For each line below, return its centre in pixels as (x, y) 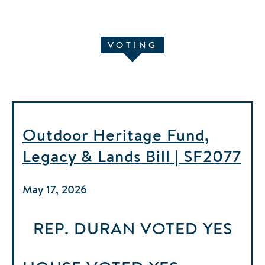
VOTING (132, 44)
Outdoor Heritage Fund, (116, 135)
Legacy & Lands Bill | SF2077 (132, 156)
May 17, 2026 (55, 189)
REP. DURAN (84, 228)
